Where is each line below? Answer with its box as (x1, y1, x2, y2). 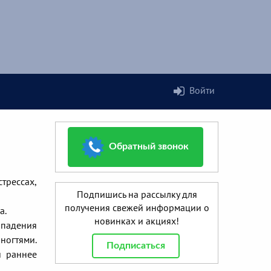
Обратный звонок (109, 142, 189, 152)
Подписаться (106, 241, 165, 251)
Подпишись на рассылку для (76, 188, 197, 201)
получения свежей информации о (64, 201, 209, 214)
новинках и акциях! (94, 215, 179, 227)
